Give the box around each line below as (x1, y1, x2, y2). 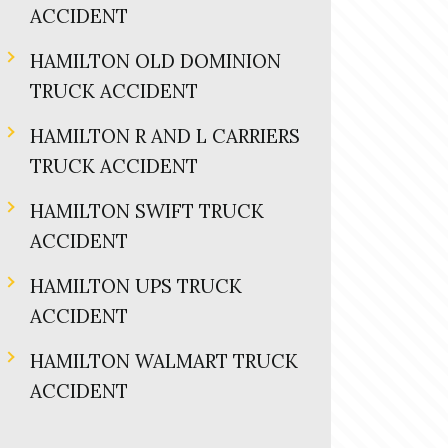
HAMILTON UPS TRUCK (30, 274, 242, 298)
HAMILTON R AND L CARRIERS (30, 124, 300, 148)
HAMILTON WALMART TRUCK (30, 349, 298, 373)
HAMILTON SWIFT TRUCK (30, 199, 264, 223)
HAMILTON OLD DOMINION (30, 49, 281, 73)
